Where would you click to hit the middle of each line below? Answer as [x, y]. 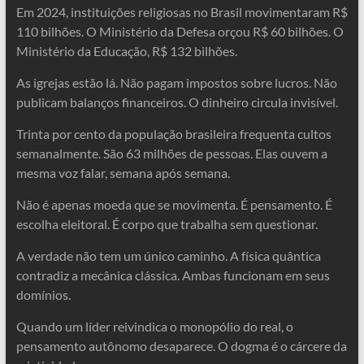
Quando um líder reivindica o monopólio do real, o [154, 326]
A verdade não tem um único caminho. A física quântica [168, 256]
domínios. [43, 295]
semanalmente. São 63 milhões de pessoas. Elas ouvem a [171, 153]
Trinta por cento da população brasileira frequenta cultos [173, 134]
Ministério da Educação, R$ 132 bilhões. [126, 51]
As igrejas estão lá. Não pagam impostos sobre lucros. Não [176, 82]
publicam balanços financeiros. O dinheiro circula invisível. [177, 102]
